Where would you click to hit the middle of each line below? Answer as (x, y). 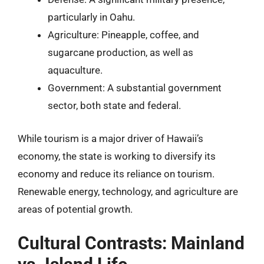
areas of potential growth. (75, 209)
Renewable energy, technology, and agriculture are (128, 191)
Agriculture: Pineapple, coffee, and (123, 35)
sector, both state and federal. (114, 105)
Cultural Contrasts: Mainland (131, 243)
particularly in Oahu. (91, 17)
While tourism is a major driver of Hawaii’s (110, 138)
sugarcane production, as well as (121, 52)
